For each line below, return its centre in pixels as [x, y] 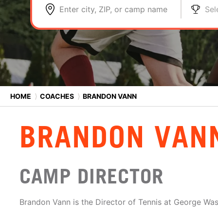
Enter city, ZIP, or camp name [113, 9]
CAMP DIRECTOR [91, 176]
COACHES [57, 96]
